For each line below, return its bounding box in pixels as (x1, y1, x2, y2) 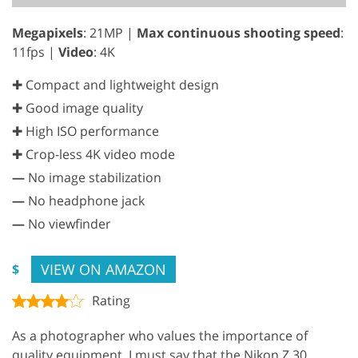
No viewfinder (25, 214, 111, 233)
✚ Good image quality (12, 98, 143, 117)
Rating (92, 291, 130, 309)
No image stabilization (25, 168, 161, 186)
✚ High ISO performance (12, 121, 159, 140)
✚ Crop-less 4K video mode (12, 145, 175, 163)
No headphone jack (25, 191, 145, 209)
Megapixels (12, 23, 83, 42)
